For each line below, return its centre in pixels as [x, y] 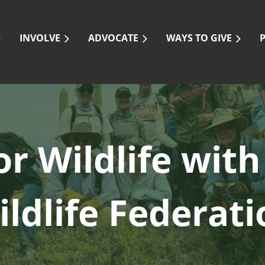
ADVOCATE [113, 38]
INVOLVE [40, 38]
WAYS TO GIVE [199, 38]
